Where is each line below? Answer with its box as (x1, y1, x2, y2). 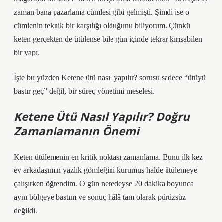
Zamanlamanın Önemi (14, 123, 139, 139)
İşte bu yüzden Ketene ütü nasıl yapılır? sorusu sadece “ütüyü (14, 73, 206, 82)
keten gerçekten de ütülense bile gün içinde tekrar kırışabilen (14, 35, 202, 43)
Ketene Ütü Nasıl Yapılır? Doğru (14, 109, 190, 124)
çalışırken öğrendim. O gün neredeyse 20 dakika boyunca (14, 179, 194, 188)
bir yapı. (14, 48, 40, 56)
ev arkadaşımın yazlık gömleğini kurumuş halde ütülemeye (14, 166, 197, 174)
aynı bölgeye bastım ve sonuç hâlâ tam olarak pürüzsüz (14, 193, 186, 201)
